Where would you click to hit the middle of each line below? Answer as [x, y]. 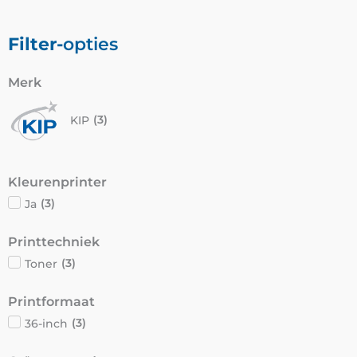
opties [90, 43]
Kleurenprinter [57, 182]
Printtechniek [54, 241]
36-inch [46, 323]
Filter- [35, 43]
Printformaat [51, 301]
